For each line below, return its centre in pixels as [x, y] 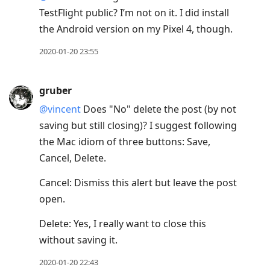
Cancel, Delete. [73, 158]
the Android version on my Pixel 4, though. [136, 29]
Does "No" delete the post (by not [159, 109]
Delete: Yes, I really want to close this [123, 224]
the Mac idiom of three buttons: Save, [125, 142]
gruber [55, 91]
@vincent [60, 109]
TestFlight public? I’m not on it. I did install [134, 13]
